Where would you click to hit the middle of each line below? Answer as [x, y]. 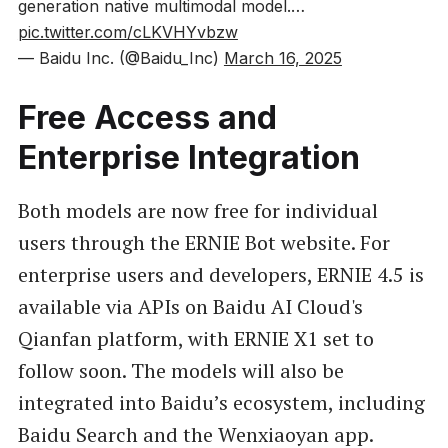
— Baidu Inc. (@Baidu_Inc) [120, 57]
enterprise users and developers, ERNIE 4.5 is [220, 274]
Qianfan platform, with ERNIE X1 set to [195, 338]
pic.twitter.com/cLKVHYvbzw [127, 31]
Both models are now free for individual [197, 210]
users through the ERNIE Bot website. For [203, 242]
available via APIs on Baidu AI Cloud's [190, 306]
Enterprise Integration [188, 157]
